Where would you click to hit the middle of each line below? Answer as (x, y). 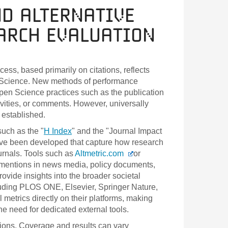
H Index (58, 131)
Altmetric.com (100, 153)
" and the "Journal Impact (117, 131)
